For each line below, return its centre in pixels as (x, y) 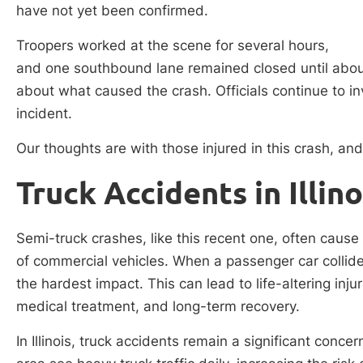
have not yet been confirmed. (112, 10)
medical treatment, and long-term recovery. (158, 306)
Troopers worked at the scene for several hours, (173, 46)
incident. (44, 114)
